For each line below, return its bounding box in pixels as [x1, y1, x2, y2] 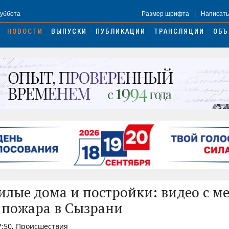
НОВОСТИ [7, 29, 43, 36]
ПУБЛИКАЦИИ [95, 29, 146, 36]
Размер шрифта [142, 10, 189, 18]
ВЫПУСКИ [51, 29, 87, 36]
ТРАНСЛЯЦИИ [154, 29, 205, 36]
